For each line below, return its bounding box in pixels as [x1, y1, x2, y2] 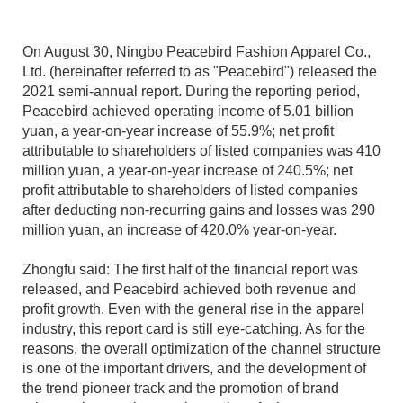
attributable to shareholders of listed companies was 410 [22, 143, 381, 158]
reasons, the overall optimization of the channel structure [22, 341, 381, 356]
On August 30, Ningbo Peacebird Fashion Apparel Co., [22, 44, 371, 59]
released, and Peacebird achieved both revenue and [22, 282, 356, 297]
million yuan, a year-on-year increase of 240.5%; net [22, 163, 353, 178]
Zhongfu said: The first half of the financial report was [22, 262, 358, 277]
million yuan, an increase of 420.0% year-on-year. [22, 222, 336, 237]
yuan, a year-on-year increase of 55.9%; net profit [22, 123, 334, 139]
